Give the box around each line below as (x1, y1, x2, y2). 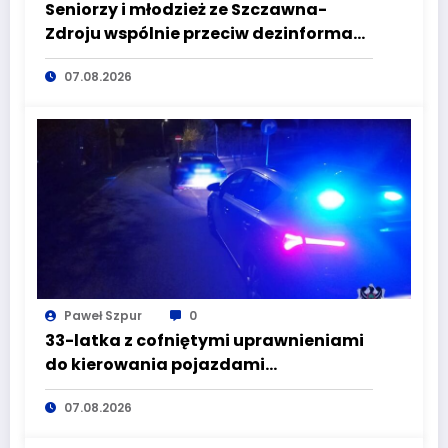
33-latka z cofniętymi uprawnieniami (45, 328, 364, 352)
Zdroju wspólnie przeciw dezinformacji (45, 21, 373, 45)
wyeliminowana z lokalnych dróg (45, 376, 327, 400)
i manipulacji (45, 45, 157, 69)
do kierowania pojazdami (45, 352, 265, 376)
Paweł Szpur (64, 306, 142, 324)
